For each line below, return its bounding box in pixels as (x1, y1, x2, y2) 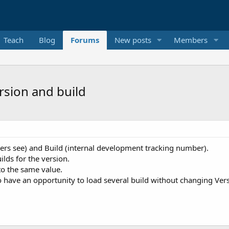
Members (174, 35, 208, 45)
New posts (114, 35, 151, 45)
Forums (70, 35, 99, 45)
